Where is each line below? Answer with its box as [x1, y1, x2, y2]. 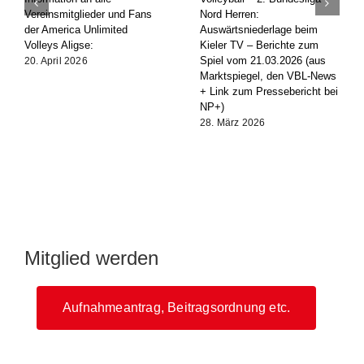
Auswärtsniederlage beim [200, 23, 318, 36]
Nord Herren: [200, 7, 259, 20]
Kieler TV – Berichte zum [200, 38, 318, 51]
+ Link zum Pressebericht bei [200, 84, 338, 97]
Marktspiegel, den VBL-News [200, 69, 336, 82]
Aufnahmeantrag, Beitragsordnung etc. [63, 300, 291, 314]
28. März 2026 [200, 117, 266, 129]
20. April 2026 [24, 55, 88, 67]
